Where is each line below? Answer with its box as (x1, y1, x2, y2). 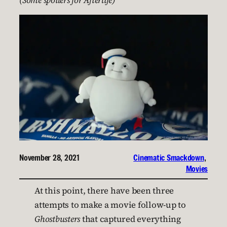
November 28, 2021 (19, 152, 80, 163)
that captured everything (80, 213, 181, 225)
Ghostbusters (34, 213, 80, 225)
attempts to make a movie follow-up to (34, 199, 186, 211)
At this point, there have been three (34, 184, 174, 197)
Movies (185, 163, 208, 174)
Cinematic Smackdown (133, 152, 204, 163)
